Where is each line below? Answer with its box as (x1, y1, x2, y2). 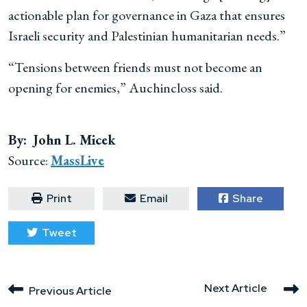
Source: (8, 151, 51, 169)
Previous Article (29, 284, 112, 298)
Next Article (204, 280, 267, 295)
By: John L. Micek (8, 131, 116, 149)
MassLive (51, 151, 104, 169)
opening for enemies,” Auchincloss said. (8, 79, 223, 97)
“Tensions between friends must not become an (8, 58, 262, 76)
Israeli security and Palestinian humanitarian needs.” (8, 27, 286, 45)
